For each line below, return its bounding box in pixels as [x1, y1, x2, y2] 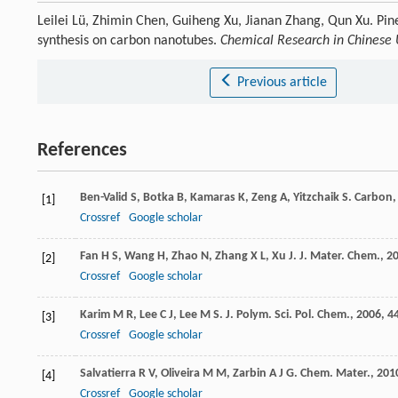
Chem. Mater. [300, 366, 370, 380]
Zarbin [233, 366, 267, 380]
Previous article [236, 75, 327, 90]
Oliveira [161, 366, 200, 380]
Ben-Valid [80, 190, 128, 204]
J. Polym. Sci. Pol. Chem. [226, 307, 350, 322]
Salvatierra [80, 366, 136, 380]
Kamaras [190, 190, 235, 204]
